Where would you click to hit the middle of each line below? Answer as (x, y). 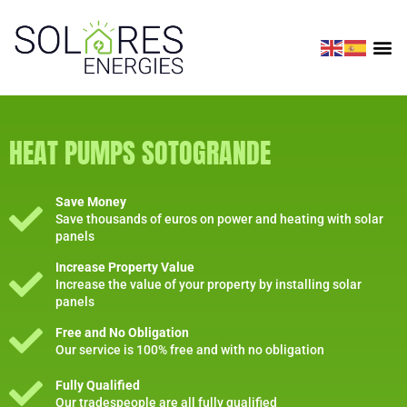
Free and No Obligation (123, 332)
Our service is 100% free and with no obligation (190, 349)
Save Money (91, 201)
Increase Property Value (125, 267)
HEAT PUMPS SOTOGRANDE (140, 153)
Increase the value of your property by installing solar (209, 284)
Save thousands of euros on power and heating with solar (220, 218)
